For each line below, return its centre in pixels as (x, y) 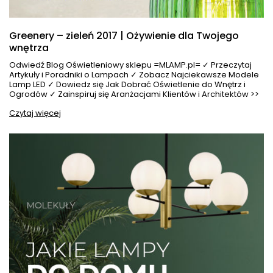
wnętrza (29, 48)
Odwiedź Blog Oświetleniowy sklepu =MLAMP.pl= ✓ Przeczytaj (130, 65)
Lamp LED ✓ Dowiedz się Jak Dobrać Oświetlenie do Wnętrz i (127, 85)
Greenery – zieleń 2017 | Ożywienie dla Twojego (124, 36)
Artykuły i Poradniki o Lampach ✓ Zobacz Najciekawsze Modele (134, 75)
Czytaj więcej (35, 113)
